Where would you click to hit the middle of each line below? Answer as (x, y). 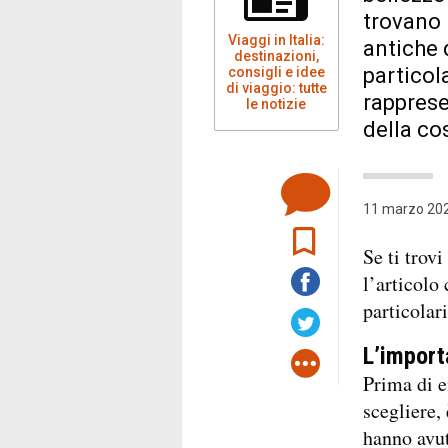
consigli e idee (276, 71)
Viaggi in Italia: (276, 39)
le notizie (276, 103)
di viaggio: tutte (276, 87)
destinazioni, (276, 55)
